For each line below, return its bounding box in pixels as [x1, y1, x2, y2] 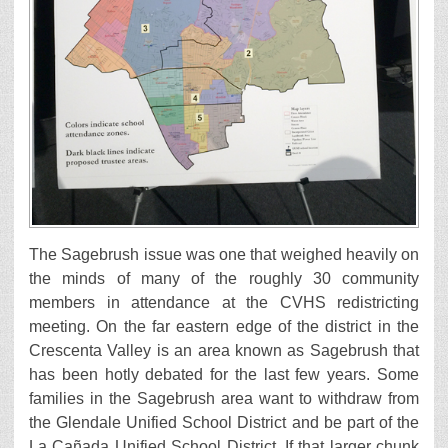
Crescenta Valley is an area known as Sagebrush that [29, 342, 419, 360]
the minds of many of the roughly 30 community [29, 270, 419, 288]
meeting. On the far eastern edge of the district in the [29, 318, 419, 336]
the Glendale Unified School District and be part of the [29, 414, 419, 432]
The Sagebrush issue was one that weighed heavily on [29, 246, 419, 264]
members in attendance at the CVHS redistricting [29, 294, 419, 312]
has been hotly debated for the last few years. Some [29, 366, 419, 384]
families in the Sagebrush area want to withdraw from [29, 390, 419, 408]
